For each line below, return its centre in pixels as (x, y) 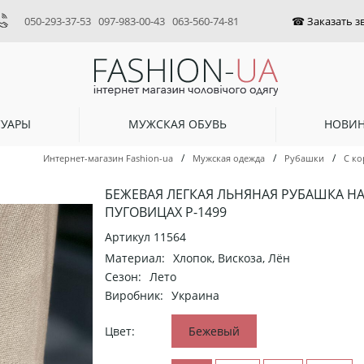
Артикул (129, 237)
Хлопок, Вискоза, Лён (232, 258)
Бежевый (214, 331)
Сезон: (123, 277)
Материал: (135, 258)
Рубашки (304, 158)
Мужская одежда (229, 158)
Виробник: (134, 296)
